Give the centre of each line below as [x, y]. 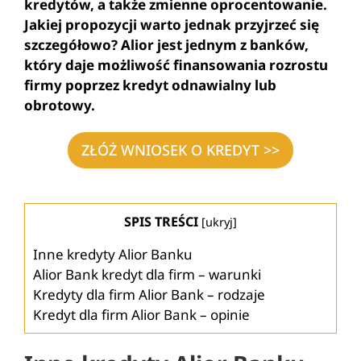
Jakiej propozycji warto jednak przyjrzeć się [172, 25]
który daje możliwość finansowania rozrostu [176, 65]
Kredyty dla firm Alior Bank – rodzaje [149, 295]
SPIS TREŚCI [161, 222]
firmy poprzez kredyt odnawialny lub [150, 85]
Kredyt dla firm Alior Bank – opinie [141, 315]
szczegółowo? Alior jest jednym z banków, [166, 45]
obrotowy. [60, 105]
